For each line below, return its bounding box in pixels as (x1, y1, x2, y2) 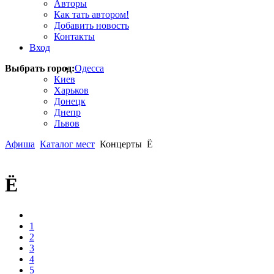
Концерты (97, 139, 144, 149)
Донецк (54, 96, 86, 106)
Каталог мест (40, 139, 95, 149)
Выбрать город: (5, 63, 75, 73)
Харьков (54, 85, 89, 95)
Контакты (54, 31, 95, 42)
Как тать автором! (54, 9, 129, 20)
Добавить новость (54, 20, 129, 31)
